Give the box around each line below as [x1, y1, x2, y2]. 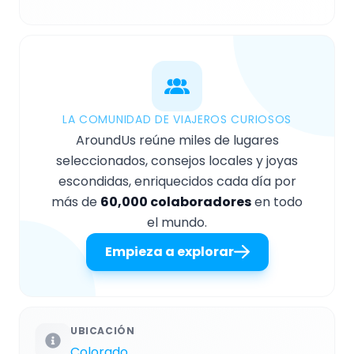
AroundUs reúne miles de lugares [75, 130, 279, 149]
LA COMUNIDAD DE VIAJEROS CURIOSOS [62, 111, 292, 127]
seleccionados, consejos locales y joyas [56, 151, 298, 170]
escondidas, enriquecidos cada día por [58, 171, 296, 190]
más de [51, 192, 100, 211]
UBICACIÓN [70, 323, 135, 337]
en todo [251, 192, 303, 211]
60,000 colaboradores [100, 192, 251, 211]
